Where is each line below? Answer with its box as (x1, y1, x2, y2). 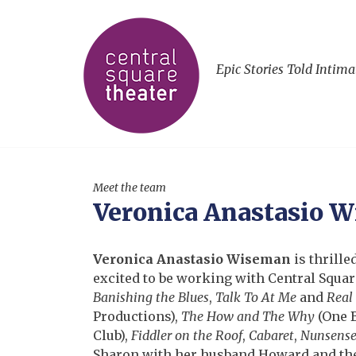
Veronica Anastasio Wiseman (93, 251, 291, 267)
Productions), (93, 308, 181, 324)
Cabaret (249, 327, 294, 343)
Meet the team (93, 180, 166, 195)
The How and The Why (181, 308, 315, 324)
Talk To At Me (215, 289, 296, 305)
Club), (93, 327, 131, 343)
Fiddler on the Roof (131, 327, 242, 343)
